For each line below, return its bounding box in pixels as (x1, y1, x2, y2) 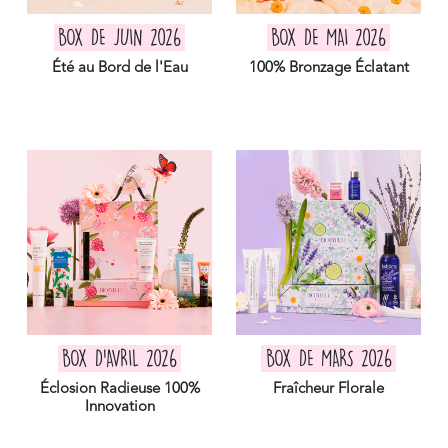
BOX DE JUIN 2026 (58, 28, 181, 47)
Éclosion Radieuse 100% (39, 381, 200, 397)
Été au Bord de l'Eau (51, 60, 188, 76)
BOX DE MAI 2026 (271, 28, 386, 47)
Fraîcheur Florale (273, 381, 384, 397)
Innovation (84, 399, 155, 415)
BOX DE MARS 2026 (265, 349, 392, 368)
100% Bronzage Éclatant (248, 60, 409, 76)
